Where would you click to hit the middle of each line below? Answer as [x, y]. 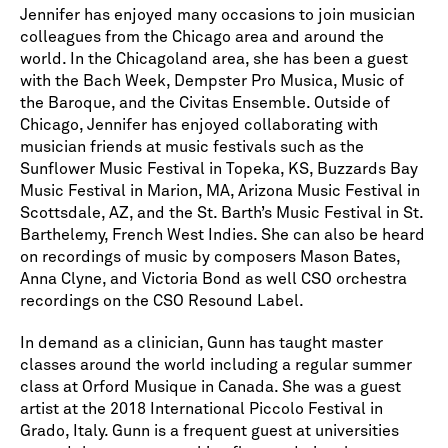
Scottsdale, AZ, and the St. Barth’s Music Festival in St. [221, 213]
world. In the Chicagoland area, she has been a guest [214, 59]
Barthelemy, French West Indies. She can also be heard [222, 235]
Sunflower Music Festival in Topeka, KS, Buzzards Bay [219, 169]
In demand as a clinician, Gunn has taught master [201, 343]
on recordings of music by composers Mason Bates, [210, 257]
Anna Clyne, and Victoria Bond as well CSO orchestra [213, 279]
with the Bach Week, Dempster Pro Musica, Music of [212, 81]
